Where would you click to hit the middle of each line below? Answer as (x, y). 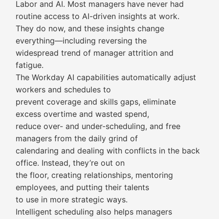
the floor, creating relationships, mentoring (94, 175)
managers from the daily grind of (77, 138)
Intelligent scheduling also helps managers (94, 212)
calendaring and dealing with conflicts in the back (108, 151)
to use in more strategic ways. (72, 199)
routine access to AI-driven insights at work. (98, 16)
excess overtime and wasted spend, (82, 114)
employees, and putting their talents (82, 187)
